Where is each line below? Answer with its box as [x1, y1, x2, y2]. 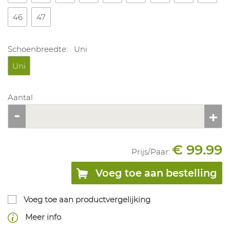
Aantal [8, 92, 33, 102]
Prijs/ [131, 146, 150, 157]
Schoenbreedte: [8, 44, 70, 54]
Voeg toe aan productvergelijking [24, 195, 151, 205]
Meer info [23, 212, 61, 222]
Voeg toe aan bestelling [95, 166, 217, 179]
